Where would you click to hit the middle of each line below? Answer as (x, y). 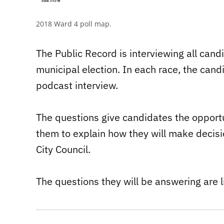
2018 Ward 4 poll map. (74, 23)
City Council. (63, 149)
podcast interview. (77, 85)
